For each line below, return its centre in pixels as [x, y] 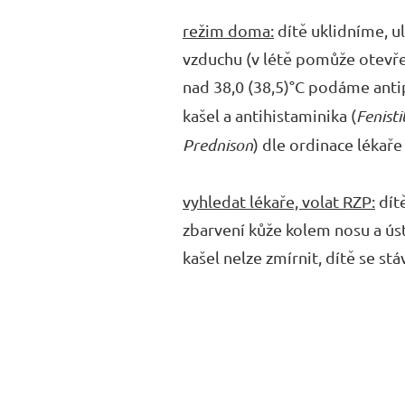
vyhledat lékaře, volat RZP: [279, 201]
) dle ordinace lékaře [328, 144]
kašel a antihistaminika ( [269, 115]
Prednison [218, 145]
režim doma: [228, 30]
